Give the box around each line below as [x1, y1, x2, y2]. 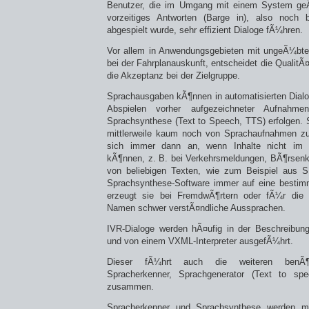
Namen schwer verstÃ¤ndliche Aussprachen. [107, 203, 286, 213]
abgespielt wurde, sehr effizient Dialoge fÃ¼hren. [107, 25, 303, 35]
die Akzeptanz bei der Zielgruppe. [107, 70, 240, 81]
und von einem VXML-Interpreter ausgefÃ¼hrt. [107, 236, 293, 246]
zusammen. [107, 281, 154, 292]
